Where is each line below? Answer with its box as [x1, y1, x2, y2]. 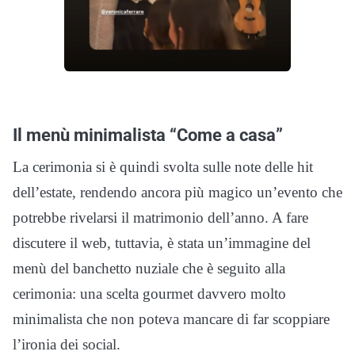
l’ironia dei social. [13, 336, 120, 353]
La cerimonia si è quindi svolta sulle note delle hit [13, 158, 313, 176]
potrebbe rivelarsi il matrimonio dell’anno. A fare [13, 209, 308, 227]
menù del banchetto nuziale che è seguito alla [13, 260, 285, 277]
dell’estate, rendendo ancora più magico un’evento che [13, 184, 342, 201]
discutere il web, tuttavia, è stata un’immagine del [13, 235, 311, 252]
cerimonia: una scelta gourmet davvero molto [13, 285, 286, 303]
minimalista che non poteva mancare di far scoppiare [13, 311, 330, 328]
